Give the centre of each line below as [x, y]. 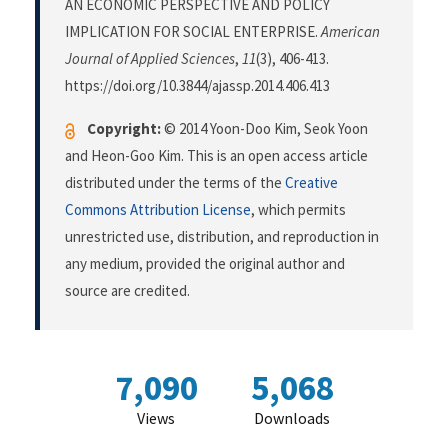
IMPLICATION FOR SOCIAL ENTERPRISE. [193, 32]
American [350, 32]
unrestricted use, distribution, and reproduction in [222, 237]
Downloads [292, 418]
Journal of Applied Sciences [150, 59]
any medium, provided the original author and [205, 264]
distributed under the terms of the [175, 183]
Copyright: [124, 129]
